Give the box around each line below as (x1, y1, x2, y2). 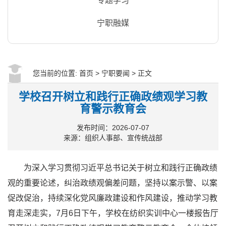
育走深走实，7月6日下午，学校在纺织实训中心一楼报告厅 (8, 209, 218, 217)
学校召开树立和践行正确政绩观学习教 (19, 90, 207, 103)
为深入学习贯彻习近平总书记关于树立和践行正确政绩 (24, 163, 217, 172)
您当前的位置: (33, 69, 79, 77)
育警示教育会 (80, 102, 146, 115)
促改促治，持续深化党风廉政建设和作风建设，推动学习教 (8, 194, 217, 202)
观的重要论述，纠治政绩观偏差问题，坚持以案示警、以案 (8, 179, 217, 187)
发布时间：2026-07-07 (77, 124, 149, 132)
